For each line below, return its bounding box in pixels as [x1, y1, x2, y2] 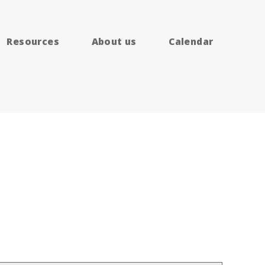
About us [91, 34, 137, 48]
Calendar [169, 34, 214, 48]
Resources [7, 34, 59, 48]
